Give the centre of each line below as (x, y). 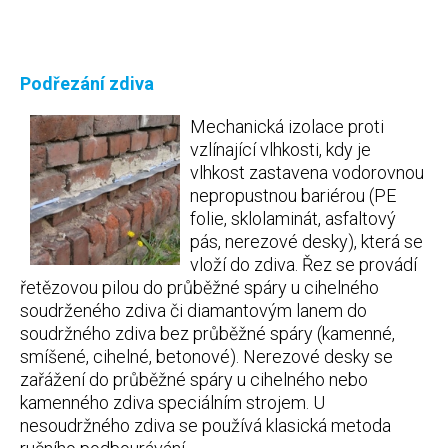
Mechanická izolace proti (287, 126)
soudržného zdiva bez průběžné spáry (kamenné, (207, 333)
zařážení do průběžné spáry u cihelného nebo (194, 379)
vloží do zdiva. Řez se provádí (303, 264)
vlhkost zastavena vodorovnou (307, 172)
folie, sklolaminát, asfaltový (293, 218)
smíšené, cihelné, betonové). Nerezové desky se (206, 356)
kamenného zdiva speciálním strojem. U (172, 402)
